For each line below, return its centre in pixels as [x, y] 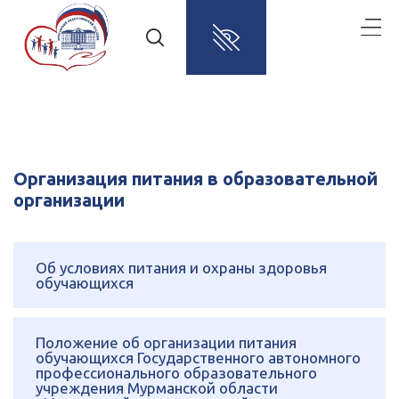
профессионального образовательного [176, 372]
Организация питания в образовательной [195, 178]
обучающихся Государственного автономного [198, 357]
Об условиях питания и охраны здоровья [181, 267]
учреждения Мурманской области [157, 387]
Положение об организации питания [166, 342]
